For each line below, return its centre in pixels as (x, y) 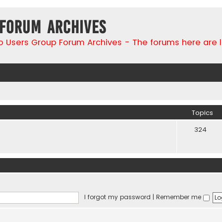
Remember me (179, 197)
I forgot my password (117, 197)
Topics (202, 113)
